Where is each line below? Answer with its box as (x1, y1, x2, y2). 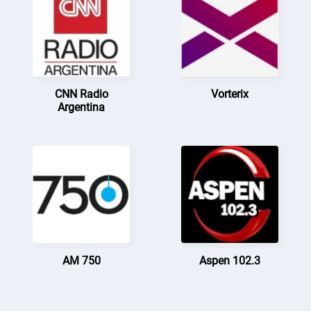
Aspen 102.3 (199, 253, 260, 267)
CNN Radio (54, 87, 108, 101)
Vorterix (210, 87, 249, 101)
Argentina (58, 100, 106, 114)
